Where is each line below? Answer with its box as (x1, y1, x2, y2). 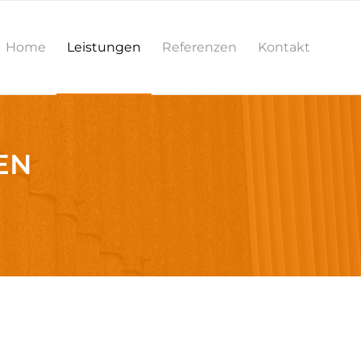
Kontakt (258, 39, 310, 55)
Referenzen (162, 39, 237, 55)
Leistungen (67, 39, 141, 55)
